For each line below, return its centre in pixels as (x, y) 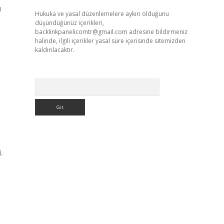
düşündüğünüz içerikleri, (69, 23)
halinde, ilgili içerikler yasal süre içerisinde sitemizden (110, 41)
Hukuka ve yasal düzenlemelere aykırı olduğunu (102, 14)
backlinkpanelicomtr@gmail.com (81, 32)
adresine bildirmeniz (157, 32)
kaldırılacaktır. (54, 50)
